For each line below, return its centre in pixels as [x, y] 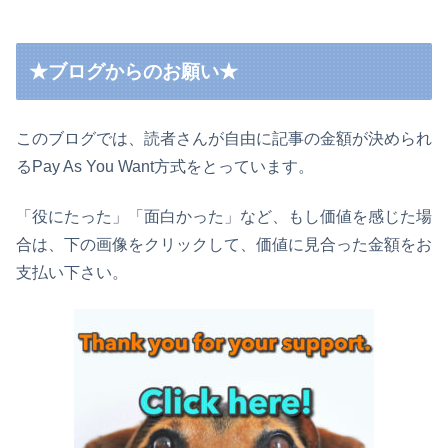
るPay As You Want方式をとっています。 [165, 166]
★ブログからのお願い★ [134, 71]
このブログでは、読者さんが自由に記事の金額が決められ [224, 138]
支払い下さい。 [72, 272]
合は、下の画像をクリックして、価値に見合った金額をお [224, 244]
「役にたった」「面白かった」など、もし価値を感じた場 [224, 216]
